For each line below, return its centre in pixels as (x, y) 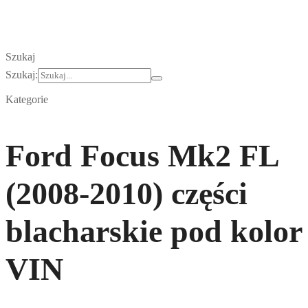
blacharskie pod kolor (154, 231)
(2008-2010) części (126, 193)
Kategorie (27, 99)
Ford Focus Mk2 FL (142, 155)
